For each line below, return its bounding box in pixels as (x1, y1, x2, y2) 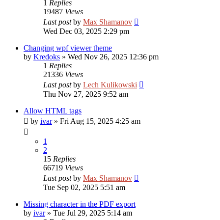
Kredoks (33, 53, 60, 61)
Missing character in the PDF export (24, 200, 136, 208)
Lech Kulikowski (83, 81, 137, 89)
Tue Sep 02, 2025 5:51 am (43, 183, 125, 192)
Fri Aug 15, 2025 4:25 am (60, 117, 140, 125)
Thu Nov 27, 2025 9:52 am (43, 90, 128, 98)
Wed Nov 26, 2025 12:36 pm (68, 53, 159, 61)
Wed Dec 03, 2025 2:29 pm (43, 27, 129, 35)
